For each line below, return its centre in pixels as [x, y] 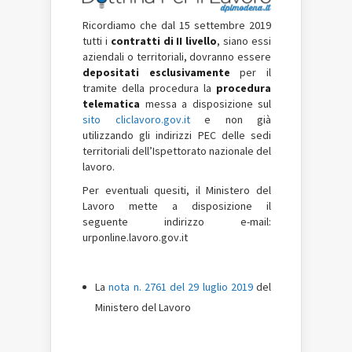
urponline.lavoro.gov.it [135, 237]
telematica [114, 103]
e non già [230, 119]
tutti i [97, 40]
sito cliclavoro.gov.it [136, 119]
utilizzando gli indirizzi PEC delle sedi [177, 135]
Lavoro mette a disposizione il [177, 205]
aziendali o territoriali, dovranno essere [177, 56]
